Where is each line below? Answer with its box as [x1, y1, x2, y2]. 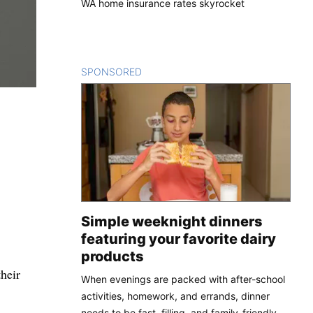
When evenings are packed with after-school [81, 272, 285, 285]
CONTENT [142, 65, 190, 78]
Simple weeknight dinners [81, 212, 263, 230]
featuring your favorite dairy [81, 230, 276, 247]
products [81, 247, 144, 265]
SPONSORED [81, 65, 142, 78]
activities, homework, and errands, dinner [81, 289, 270, 302]
